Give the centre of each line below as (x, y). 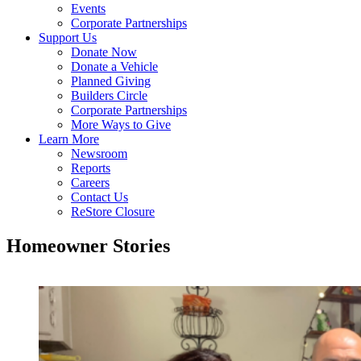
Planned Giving (111, 81)
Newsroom (99, 154)
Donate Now (104, 52)
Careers (90, 183)
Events (88, 8)
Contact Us (100, 197)
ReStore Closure (113, 212)
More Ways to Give (121, 124)
